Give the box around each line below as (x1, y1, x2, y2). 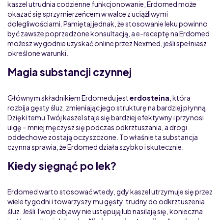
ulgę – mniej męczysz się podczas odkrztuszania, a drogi (7, 122, 187, 132)
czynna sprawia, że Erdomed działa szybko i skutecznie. (7, 142, 184, 151)
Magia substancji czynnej (7, 65, 132, 79)
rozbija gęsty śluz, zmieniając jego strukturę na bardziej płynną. (7, 103, 208, 112)
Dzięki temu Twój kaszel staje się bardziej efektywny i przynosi (7, 112, 204, 122)
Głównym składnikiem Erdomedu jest (7, 93, 130, 102)
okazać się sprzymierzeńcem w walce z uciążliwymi (7, 9, 168, 18)
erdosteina (130, 93, 169, 102)
